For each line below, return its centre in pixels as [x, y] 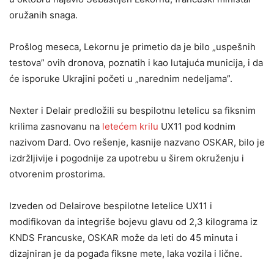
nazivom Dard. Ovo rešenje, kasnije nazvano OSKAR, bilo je [137, 142]
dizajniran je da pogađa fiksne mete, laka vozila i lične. [126, 254]
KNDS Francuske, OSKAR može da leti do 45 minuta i [124, 238]
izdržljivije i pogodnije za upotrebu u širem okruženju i [127, 158]
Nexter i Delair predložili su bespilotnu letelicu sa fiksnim [132, 110]
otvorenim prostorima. [57, 174]
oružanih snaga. [43, 15]
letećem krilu [130, 126]
